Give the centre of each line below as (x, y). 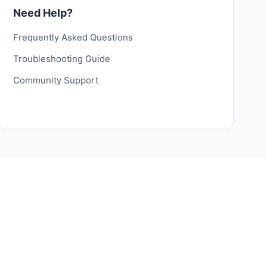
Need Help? (43, 13)
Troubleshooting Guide (62, 59)
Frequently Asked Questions (73, 37)
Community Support (56, 80)
